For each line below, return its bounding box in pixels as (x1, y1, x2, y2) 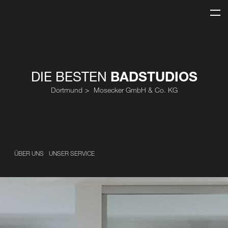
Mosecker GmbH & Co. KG (93, 85, 178, 95)
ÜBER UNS (14, 149, 44, 157)
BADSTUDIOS (110, 68, 197, 85)
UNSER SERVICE (49, 149, 95, 157)
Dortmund (50, 85, 82, 95)
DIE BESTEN (31, 68, 110, 85)
